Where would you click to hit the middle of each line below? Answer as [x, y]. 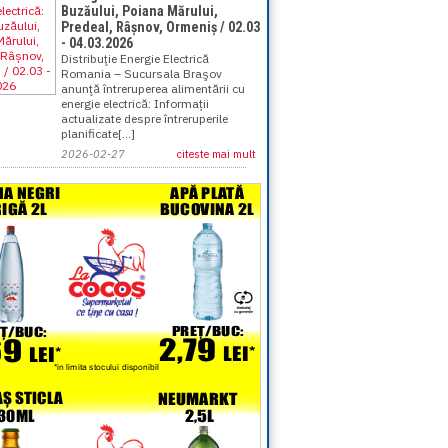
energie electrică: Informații [135, 103]
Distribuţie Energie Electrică [135, 58]
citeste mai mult [216, 154]
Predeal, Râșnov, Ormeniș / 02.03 [160, 27]
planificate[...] [98, 133]
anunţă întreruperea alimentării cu [153, 88]
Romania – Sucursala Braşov [141, 73]
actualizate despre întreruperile [144, 118]
